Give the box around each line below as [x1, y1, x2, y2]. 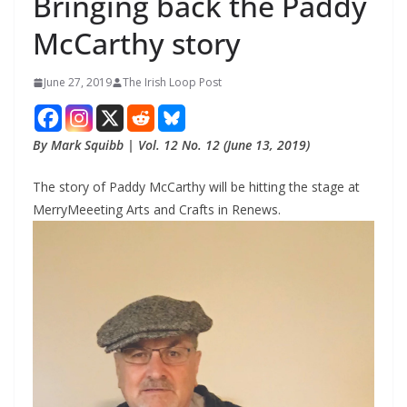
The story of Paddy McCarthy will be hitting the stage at [33, 178, 360, 196]
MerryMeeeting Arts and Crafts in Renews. [33, 201, 281, 219]
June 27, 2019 [44, 74, 112, 91]
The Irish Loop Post [123, 74, 222, 91]
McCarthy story [33, 24, 241, 64]
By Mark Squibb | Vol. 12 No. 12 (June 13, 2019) [33, 136, 310, 154]
